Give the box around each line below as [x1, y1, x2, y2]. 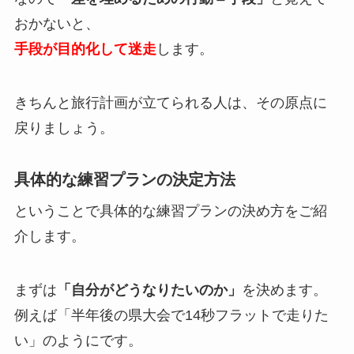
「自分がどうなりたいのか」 [56, 281, 242, 298]
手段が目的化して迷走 [13, 41, 156, 58]
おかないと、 [13, 16, 100, 32]
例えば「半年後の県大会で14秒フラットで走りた [13, 307, 329, 323]
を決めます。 [241, 281, 327, 298]
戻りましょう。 [13, 120, 114, 136]
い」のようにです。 [13, 332, 142, 348]
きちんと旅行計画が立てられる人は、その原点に [13, 95, 327, 111]
